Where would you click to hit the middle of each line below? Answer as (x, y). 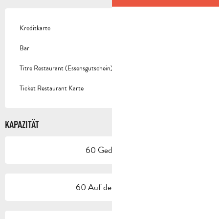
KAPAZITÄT (22, 125)
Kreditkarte (35, 28)
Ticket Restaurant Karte (52, 88)
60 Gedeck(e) (109, 150)
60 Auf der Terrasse (109, 187)
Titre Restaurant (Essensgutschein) (66, 68)
